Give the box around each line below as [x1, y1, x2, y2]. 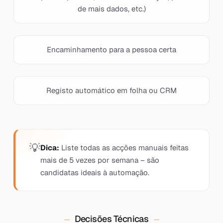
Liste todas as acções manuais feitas [59, 143, 189, 152]
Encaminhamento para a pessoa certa [47, 45, 176, 54]
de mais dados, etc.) [77, 4, 146, 13]
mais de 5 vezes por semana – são [40, 155, 159, 165]
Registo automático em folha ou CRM [46, 86, 177, 95]
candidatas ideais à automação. [40, 168, 149, 177]
